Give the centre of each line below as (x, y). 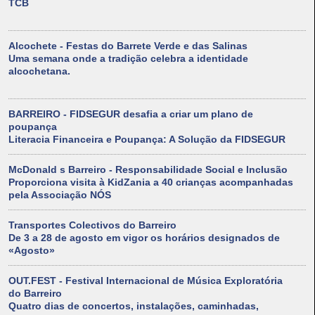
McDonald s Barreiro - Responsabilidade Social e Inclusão (148, 170)
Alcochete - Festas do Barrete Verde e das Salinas (128, 46)
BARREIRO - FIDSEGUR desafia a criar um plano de (131, 114)
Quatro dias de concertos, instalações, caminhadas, (134, 306)
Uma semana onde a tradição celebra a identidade (128, 59)
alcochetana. (39, 71)
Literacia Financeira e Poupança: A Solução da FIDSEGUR (147, 140)
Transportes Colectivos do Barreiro (92, 225)
